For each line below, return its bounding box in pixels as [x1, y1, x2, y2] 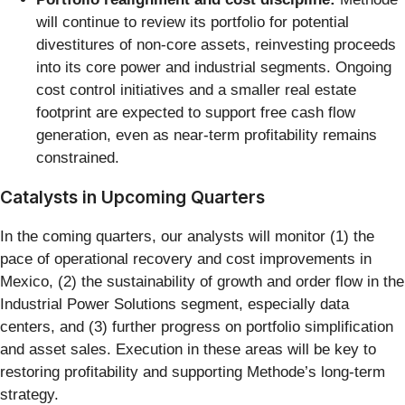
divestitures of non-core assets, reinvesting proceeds [36, 35, 396, 53]
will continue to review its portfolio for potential [36, 13, 349, 31]
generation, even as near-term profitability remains [36, 126, 377, 144]
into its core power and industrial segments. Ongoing [36, 58, 391, 76]
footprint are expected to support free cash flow [36, 103, 355, 121]
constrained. [36, 148, 119, 166]
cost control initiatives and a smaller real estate [36, 80, 356, 99]
